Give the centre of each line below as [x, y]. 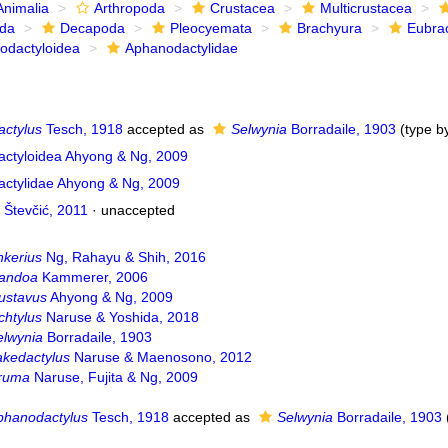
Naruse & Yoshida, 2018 [120, 317]
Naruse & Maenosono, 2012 [160, 357]
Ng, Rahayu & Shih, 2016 [123, 257]
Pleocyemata [210, 28]
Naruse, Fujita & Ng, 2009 [113, 377]
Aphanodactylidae [181, 48]
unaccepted [137, 210]
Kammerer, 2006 [92, 277]
